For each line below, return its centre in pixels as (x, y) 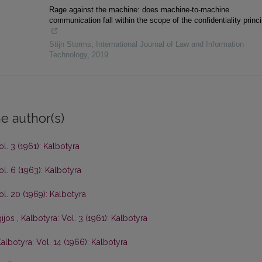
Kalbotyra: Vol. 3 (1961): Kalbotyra (84, 218)
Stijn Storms (70, 44)
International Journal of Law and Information (170, 44)
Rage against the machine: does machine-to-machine (139, 10)
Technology (68, 55)
